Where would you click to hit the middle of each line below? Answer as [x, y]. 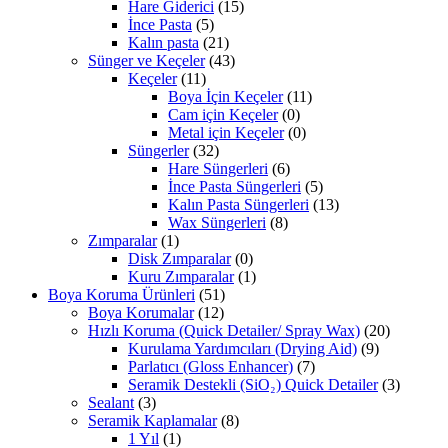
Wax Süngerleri [217, 223]
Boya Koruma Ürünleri [121, 295]
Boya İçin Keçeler [225, 97]
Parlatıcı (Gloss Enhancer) [210, 367]
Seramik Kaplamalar [152, 421]
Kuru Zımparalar [181, 277]
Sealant [111, 403]
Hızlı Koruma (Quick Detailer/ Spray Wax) [224, 331]
